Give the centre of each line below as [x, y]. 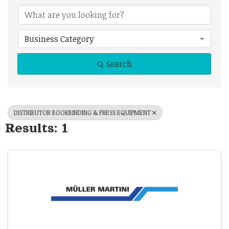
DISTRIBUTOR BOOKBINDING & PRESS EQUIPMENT [82, 112]
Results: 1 [37, 128]
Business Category [59, 39]
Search [119, 64]
